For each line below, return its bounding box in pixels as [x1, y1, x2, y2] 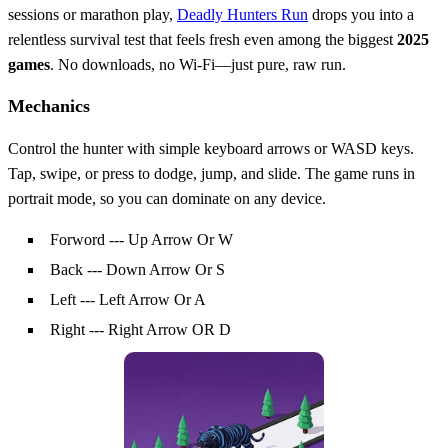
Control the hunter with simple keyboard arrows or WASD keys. [8, 139, 414, 157]
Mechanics [8, 95, 90, 116]
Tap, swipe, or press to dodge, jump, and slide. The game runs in [8, 164, 415, 182]
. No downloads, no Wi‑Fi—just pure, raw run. [50, 55, 346, 73]
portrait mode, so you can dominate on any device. [8, 189, 326, 207]
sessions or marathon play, [8, 5, 177, 23]
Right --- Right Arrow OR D [50, 320, 231, 338]
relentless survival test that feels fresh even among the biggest [8, 30, 397, 48]
